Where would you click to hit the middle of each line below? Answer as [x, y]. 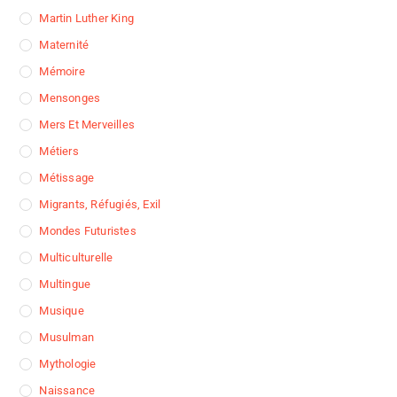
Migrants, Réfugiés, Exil [100, 205]
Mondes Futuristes [88, 231]
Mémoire [62, 72]
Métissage [67, 178]
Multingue [65, 284]
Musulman [67, 338]
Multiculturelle [76, 258]
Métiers [59, 152]
